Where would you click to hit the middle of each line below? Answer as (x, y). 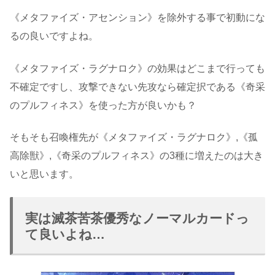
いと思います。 (44, 174)
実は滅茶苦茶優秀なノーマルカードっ (137, 219)
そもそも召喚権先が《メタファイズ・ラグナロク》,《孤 (134, 137)
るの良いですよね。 (54, 36)
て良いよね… (65, 234)
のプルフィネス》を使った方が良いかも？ (103, 105)
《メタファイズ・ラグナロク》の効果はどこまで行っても (137, 68)
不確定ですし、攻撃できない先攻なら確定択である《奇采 (137, 87)
